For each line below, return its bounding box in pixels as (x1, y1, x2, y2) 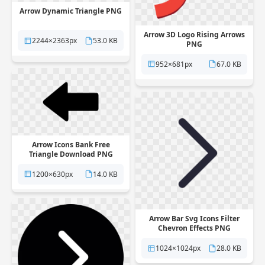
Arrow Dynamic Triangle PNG (20, 6, 122, 17)
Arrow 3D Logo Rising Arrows (144, 29, 245, 40)
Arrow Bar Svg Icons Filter (149, 214, 240, 224)
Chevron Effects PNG (158, 223, 231, 233)
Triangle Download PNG (28, 148, 113, 159)
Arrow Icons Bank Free (31, 139, 110, 150)
